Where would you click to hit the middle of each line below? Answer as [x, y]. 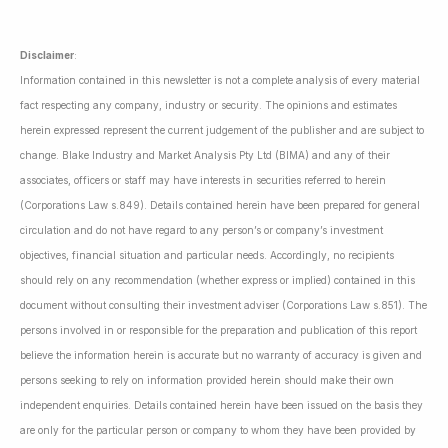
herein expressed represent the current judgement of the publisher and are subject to [222, 129]
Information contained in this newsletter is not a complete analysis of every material [220, 79]
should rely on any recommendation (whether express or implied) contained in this [217, 279]
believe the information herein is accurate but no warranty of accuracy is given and [221, 354]
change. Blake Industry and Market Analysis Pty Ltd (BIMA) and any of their [205, 154]
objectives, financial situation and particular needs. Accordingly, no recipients [207, 254]
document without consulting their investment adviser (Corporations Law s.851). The [223, 304]
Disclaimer [47, 54]
